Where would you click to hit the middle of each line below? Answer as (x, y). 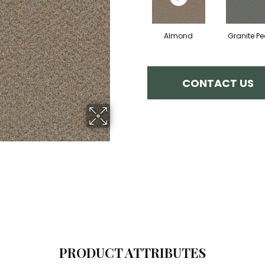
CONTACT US (218, 83)
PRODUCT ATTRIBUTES (132, 253)
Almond (178, 36)
